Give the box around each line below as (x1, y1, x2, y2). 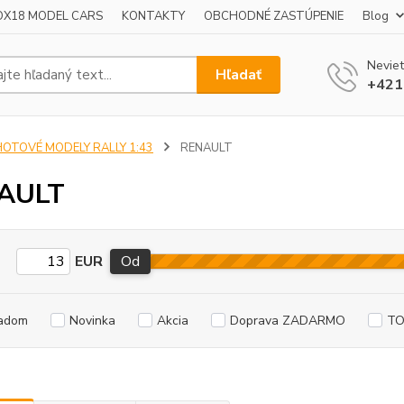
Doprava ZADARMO (229, 312, 345, 329)
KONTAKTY (122, 8, 185, 24)
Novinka (69, 312, 115, 329)
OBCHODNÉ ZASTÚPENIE (204, 8, 344, 24)
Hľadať (216, 64, 262, 85)
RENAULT (177, 140, 233, 156)
